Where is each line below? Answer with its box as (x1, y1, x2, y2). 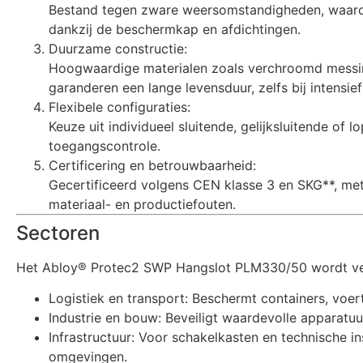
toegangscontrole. (49, 137, 160, 154)
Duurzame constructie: (49, 40, 187, 57)
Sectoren (16, 220, 100, 245)
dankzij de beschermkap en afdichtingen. (49, 20, 301, 37)
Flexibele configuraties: (49, 98, 190, 115)
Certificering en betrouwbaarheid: (49, 156, 256, 173)
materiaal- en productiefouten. (49, 195, 236, 212)
